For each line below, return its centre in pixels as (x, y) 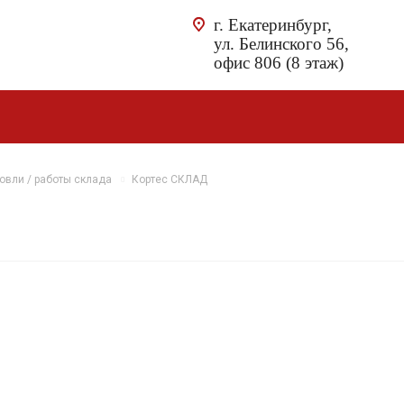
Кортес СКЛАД (170, 179)
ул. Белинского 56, (281, 44)
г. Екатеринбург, (273, 25)
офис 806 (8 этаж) (279, 63)
